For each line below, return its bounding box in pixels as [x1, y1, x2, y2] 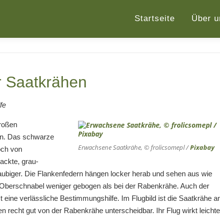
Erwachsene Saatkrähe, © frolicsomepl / [78, 142, 190, 152]
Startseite [135, 14, 175, 23]
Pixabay [190, 142, 215, 152]
